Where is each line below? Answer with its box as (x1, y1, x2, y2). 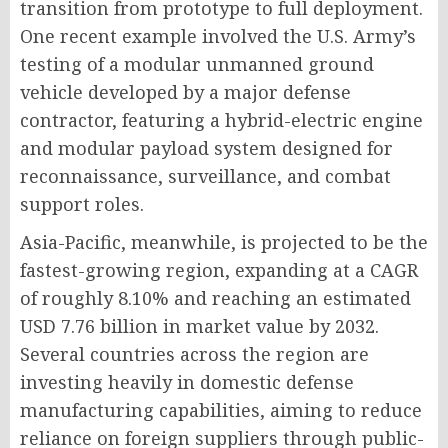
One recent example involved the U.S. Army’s (20, 24, 416, 48)
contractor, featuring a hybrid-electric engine (20, 108, 423, 132)
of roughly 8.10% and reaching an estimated (20, 286, 411, 310)
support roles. (20, 192, 144, 216)
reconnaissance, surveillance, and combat (20, 164, 391, 188)
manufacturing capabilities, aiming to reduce (20, 398, 422, 422)
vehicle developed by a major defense (20, 80, 351, 104)
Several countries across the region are (20, 342, 369, 366)
